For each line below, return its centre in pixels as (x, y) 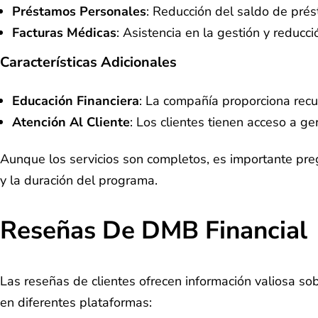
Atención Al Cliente (71, 122)
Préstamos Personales (79, 12)
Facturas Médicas (64, 33)
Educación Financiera (76, 100)
